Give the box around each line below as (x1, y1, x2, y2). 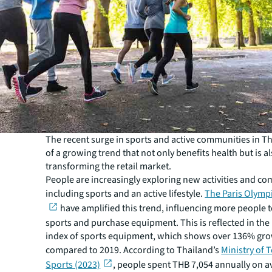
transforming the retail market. (46, 159, 172, 173)
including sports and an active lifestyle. (46, 186, 205, 200)
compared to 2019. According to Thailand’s (46, 243, 222, 257)
